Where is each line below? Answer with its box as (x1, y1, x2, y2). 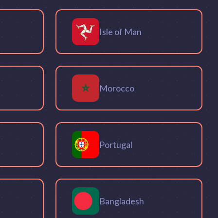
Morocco (99, 82, 134, 93)
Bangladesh (99, 195, 144, 206)
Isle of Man (99, 26, 142, 37)
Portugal (99, 139, 132, 150)
